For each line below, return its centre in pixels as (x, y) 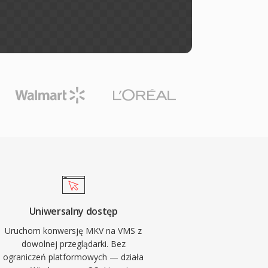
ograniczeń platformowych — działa (74, 257)
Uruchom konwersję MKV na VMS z (74, 231)
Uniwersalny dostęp (73, 211)
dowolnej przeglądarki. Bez (73, 244)
